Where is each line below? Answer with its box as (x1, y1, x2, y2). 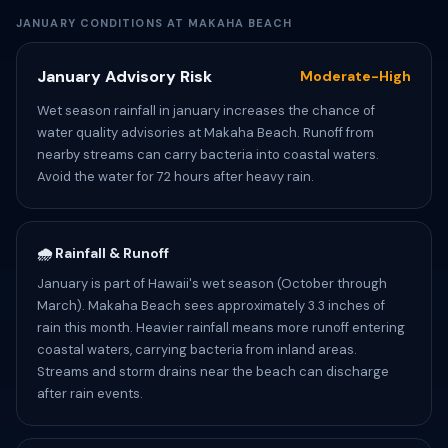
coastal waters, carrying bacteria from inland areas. (37, 341, 357, 358)
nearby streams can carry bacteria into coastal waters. (37, 146, 379, 163)
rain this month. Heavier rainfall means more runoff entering (37, 319, 405, 336)
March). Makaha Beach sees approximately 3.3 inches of (37, 297, 385, 314)
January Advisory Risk (37, 66, 212, 87)
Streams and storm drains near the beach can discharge (37, 363, 389, 380)
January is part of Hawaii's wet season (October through (37, 275, 387, 292)
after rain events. (37, 385, 143, 402)
